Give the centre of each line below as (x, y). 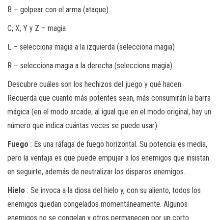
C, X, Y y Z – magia (37, 28)
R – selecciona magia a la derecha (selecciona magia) (90, 65)
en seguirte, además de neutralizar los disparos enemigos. (96, 171)
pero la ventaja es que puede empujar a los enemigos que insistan (108, 158)
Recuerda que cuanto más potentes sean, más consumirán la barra (109, 98)
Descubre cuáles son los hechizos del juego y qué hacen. (95, 84)
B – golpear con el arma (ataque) (58, 9)
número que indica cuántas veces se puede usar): (83, 125)
